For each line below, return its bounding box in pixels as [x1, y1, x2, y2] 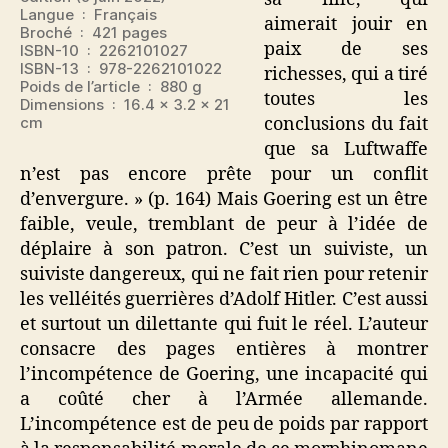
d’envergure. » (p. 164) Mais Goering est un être [20, 187, 428, 211]
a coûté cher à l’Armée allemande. [20, 387, 428, 411]
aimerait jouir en [264, 12, 428, 36]
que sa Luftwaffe [264, 137, 428, 161]
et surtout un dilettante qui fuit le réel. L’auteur [20, 312, 428, 336]
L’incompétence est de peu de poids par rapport [20, 412, 428, 436]
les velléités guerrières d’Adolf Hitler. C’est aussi [20, 287, 428, 311]
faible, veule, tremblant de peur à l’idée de [20, 212, 428, 236]
